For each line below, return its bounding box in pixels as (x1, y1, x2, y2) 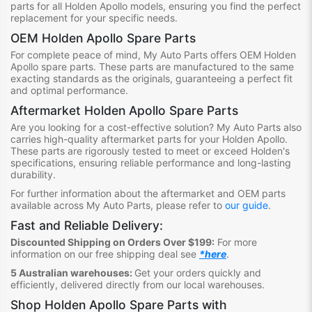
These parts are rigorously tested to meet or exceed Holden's (10, 144, 290, 157)
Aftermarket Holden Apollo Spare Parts (10, 102, 238, 118)
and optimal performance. (10, 84, 128, 96)
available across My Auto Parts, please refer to (10, 198, 225, 211)
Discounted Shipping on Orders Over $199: (10, 235, 214, 248)
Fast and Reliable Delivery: (10, 217, 167, 233)
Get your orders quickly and (134, 266, 261, 279)
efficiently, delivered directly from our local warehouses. (10, 278, 265, 290)
